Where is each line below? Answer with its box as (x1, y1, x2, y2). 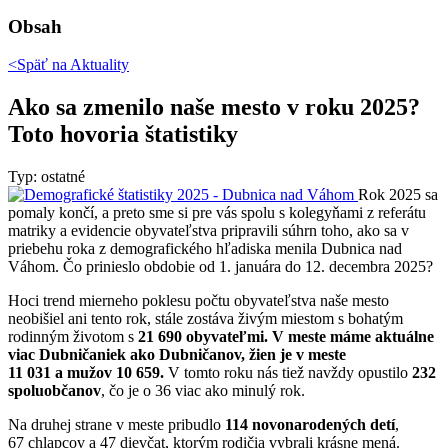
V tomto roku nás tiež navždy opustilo (164, 364, 412, 382)
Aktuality (67, 56, 129, 74)
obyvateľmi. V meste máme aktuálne (186, 328, 434, 346)
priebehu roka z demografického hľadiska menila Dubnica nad (8, 240, 402, 258)
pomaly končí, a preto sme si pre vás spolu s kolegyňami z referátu (8, 204, 426, 222)
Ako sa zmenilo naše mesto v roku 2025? (8, 94, 420, 121)
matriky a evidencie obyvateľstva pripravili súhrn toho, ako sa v (8, 222, 409, 240)
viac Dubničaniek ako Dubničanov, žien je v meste (8, 346, 346, 364)
